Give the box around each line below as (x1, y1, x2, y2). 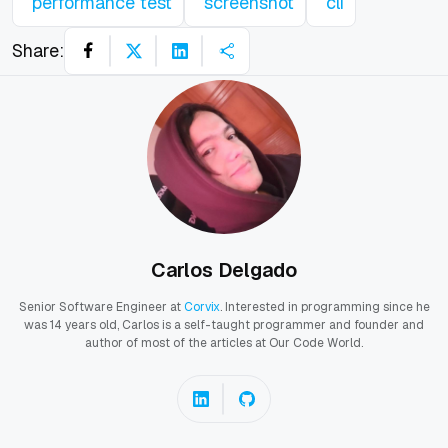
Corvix (183, 298, 220, 315)
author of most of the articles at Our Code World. (85, 334, 363, 351)
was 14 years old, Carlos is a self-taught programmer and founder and (24, 316, 424, 333)
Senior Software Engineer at (18, 298, 184, 315)
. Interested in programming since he (219, 298, 430, 315)
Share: (12, 39, 64, 63)
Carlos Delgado (151, 256, 297, 283)
